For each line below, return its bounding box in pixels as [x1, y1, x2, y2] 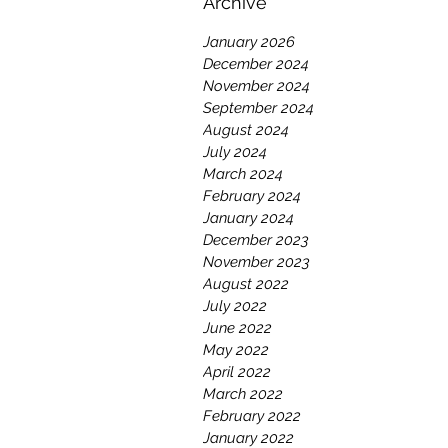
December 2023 [203, 231, 309, 249]
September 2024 [203, 99, 314, 117]
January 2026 [203, 33, 295, 51]
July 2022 [203, 297, 267, 315]
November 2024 [203, 77, 310, 95]
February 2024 [203, 187, 301, 205]
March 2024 [203, 165, 283, 183]
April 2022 [203, 363, 271, 381]
